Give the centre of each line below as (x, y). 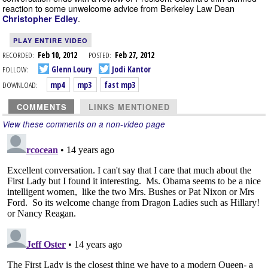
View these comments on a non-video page (84, 124)
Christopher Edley (40, 19)
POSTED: (100, 55)
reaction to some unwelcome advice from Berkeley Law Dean (118, 8)
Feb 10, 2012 (63, 55)
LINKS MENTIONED (129, 107)
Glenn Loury (71, 69)
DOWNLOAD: (20, 85)
